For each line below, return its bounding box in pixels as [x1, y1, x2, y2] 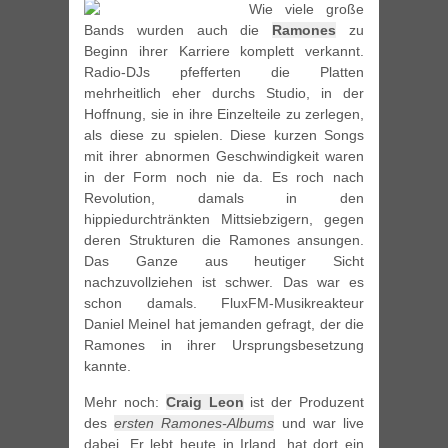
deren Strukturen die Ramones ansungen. [84, 232, 364, 249]
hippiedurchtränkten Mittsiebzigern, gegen [84, 211, 364, 228]
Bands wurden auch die [84, 22, 273, 39]
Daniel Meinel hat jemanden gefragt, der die [84, 316, 364, 333]
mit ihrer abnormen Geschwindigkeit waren [84, 148, 364, 165]
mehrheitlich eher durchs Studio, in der [84, 85, 364, 102]
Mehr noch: [84, 394, 166, 411]
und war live [274, 415, 365, 432]
